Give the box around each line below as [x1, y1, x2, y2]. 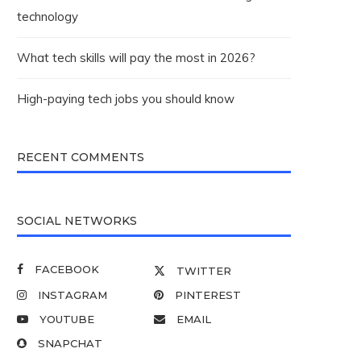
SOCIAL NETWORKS [17, 214, 137, 228]
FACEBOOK [35, 263, 99, 276]
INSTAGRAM [38, 288, 107, 301]
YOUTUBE [39, 313, 94, 326]
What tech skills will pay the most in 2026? [17, 50, 255, 65]
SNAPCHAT [38, 337, 102, 350]
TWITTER [176, 264, 231, 277]
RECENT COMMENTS [17, 150, 144, 164]
